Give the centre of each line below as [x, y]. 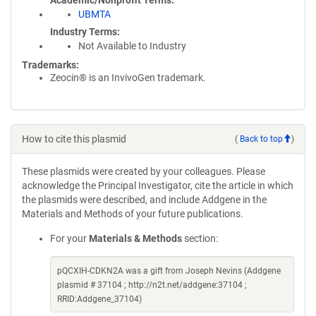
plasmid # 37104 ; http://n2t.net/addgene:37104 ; [152, 285]
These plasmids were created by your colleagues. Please [144, 171]
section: [200, 238]
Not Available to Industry [132, 46]
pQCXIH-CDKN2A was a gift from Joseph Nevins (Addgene [169, 271]
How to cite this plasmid [74, 139]
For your [69, 238]
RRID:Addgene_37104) [99, 299]
